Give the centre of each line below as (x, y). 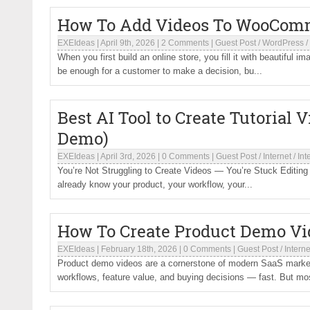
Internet (277, 156)
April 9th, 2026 (128, 43)
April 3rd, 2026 (128, 156)
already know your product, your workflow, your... (155, 184)
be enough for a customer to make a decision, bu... (160, 71)
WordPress (283, 43)
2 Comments (185, 43)
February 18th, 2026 (139, 249)
